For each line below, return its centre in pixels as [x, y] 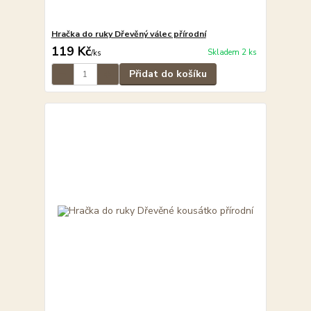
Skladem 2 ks [232, 52]
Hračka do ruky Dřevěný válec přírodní [128, 34]
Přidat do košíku [168, 74]
